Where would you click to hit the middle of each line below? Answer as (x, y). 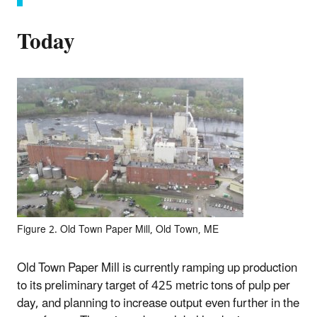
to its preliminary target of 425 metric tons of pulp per (154, 286)
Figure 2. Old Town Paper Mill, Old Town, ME (118, 229)
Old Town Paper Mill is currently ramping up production (157, 268)
